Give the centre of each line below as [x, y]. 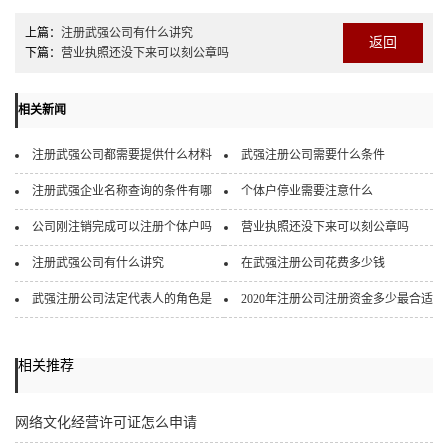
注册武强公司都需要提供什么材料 [122, 155]
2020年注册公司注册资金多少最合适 [337, 299]
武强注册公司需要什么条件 [313, 155]
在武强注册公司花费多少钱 [313, 263]
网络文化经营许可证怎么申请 [106, 423]
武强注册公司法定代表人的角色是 [122, 299]
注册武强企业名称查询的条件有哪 [122, 191]
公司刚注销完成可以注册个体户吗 [122, 227]
